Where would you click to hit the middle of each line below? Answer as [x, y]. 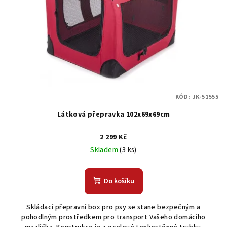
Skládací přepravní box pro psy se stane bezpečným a [113, 207]
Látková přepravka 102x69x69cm [113, 115]
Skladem [105, 150]
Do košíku [119, 182]
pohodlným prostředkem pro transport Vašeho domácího [113, 218]
